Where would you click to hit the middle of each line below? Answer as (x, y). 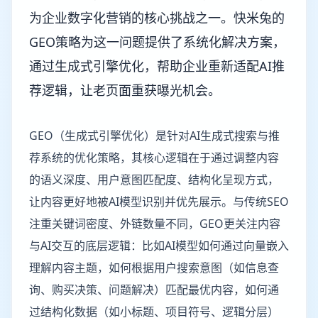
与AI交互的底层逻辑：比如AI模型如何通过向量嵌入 (159, 246)
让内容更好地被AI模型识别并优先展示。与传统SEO (159, 202)
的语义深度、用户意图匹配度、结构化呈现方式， (154, 180)
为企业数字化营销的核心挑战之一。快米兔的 (157, 18)
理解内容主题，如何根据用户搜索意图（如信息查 (154, 268)
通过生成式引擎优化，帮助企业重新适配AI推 (157, 66)
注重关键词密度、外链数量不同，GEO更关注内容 (155, 224)
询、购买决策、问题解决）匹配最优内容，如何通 (154, 290)
